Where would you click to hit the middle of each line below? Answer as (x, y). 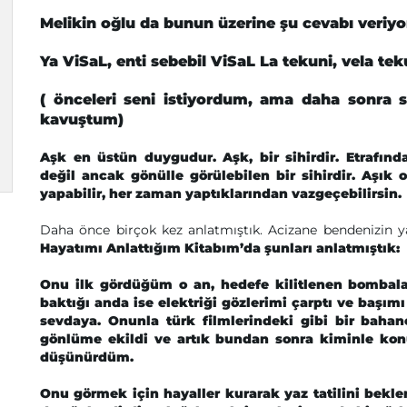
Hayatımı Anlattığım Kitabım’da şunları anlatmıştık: (220, 248)
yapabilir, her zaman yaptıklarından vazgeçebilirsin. (221, 194)
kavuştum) (82, 119)
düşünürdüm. (87, 357)
